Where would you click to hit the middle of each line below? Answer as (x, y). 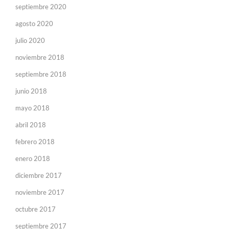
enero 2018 (33, 158)
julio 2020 (30, 40)
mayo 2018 (32, 108)
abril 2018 (31, 124)
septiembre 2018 (41, 74)
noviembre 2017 (40, 192)
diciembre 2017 (39, 175)
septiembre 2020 (41, 6)
